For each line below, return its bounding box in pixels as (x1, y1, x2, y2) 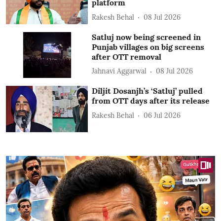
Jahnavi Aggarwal (92, 67, 147, 76)
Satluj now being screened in (92, 32, 201, 42)
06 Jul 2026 (144, 110, 181, 120)
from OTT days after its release (92, 96, 210, 106)
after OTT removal (92, 51, 162, 62)
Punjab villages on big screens (92, 41, 205, 52)
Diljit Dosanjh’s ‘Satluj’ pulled (92, 86, 203, 96)
